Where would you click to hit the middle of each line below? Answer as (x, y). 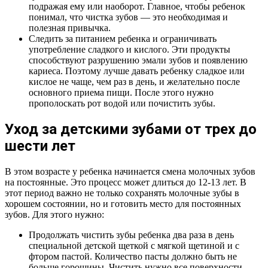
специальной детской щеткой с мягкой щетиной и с (134, 246)
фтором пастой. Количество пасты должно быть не (133, 257)
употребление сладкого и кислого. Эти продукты (130, 50)
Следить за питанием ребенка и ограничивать (123, 39)
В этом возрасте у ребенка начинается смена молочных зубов (130, 172)
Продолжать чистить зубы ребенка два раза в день (131, 235)
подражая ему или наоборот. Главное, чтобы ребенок (137, 7)
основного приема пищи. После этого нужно (121, 93)
